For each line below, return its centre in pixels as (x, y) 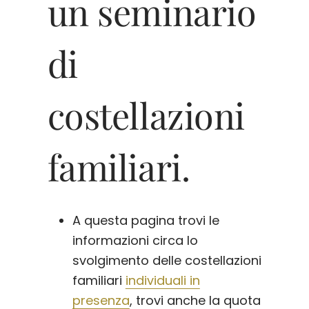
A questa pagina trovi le (146, 221)
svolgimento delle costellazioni (167, 261)
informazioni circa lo (135, 241)
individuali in (162, 281)
